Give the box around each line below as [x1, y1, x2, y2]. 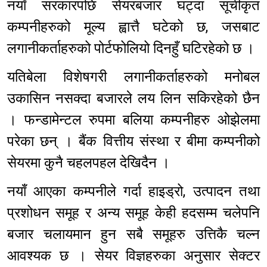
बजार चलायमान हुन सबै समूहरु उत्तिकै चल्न [7, 226, 260, 243]
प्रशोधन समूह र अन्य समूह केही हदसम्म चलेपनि [7, 204, 260, 222]
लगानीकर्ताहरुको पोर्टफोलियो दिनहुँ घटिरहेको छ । [7, 40, 254, 57]
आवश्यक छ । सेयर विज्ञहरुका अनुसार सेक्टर [7, 247, 260, 265]
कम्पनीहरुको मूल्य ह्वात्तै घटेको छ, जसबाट [7, 18, 260, 36]
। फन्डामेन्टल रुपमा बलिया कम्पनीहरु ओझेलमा [7, 111, 260, 129]
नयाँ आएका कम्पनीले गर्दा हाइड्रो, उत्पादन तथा [7, 183, 260, 200]
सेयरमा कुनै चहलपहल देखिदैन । [7, 154, 170, 172]
